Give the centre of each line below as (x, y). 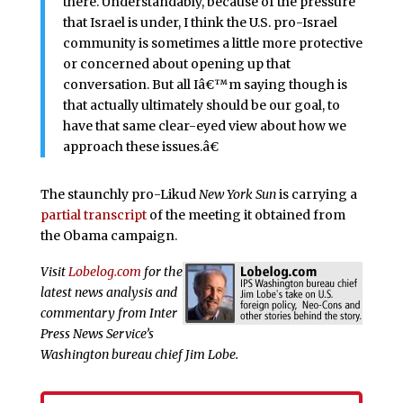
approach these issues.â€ (140, 147)
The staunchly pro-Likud (119, 195)
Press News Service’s (97, 334)
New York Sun (238, 195)
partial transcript (93, 215)
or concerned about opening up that (176, 64)
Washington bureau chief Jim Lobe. (139, 355)
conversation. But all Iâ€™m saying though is (205, 85)
